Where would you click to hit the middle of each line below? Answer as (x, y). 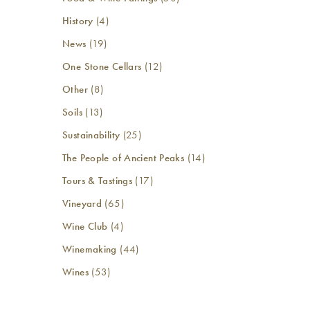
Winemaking (90, 249)
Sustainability (91, 135)
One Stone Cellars (102, 66)
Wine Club (85, 226)
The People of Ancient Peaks (124, 158)
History (78, 21)
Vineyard (82, 203)
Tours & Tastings (97, 181)
